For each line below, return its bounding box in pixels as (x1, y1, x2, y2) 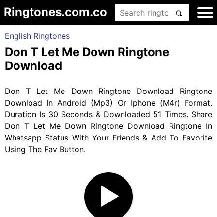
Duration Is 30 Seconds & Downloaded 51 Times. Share (5, 109, 212, 119)
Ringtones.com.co (4, 5, 107, 19)
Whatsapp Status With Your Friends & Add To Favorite (5, 133, 212, 142)
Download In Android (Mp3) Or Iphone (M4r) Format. (5, 98, 212, 108)
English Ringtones (5, 31, 70, 41)
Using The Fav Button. (5, 144, 86, 154)
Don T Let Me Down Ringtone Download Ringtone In (5, 121, 212, 131)
